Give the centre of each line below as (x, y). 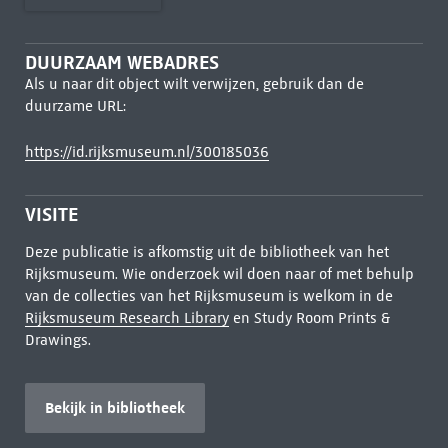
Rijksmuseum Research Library (126, 318)
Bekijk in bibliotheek (114, 407)
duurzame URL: (75, 106)
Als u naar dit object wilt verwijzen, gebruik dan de (194, 84)
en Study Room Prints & (309, 318)
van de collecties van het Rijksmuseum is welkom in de (208, 296)
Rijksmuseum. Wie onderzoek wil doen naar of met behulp (219, 274)
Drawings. (57, 340)
